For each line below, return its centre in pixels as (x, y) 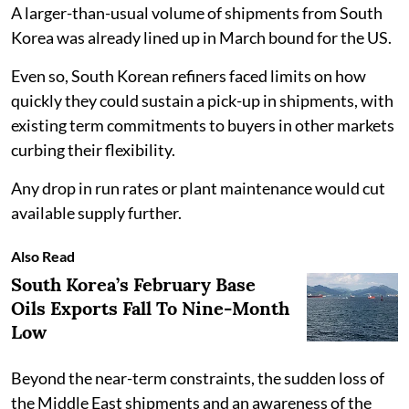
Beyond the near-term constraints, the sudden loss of (198, 378)
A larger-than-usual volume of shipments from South (197, 12)
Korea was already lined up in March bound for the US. (201, 37)
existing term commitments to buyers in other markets (203, 125)
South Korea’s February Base (133, 284)
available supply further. (96, 212)
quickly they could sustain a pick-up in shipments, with (202, 100)
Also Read (43, 256)
